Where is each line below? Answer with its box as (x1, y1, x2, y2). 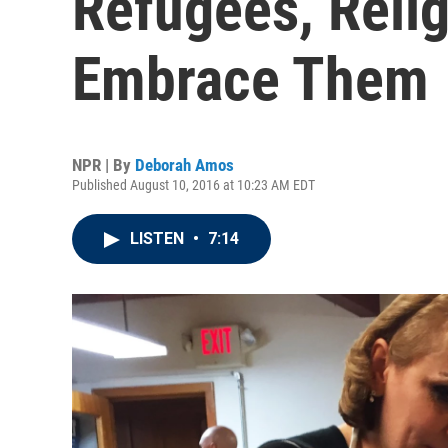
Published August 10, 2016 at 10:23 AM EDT (72, 177, 315, 193)
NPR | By (72, 155, 135, 175)
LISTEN (130, 229, 188, 248)
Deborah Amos (135, 155, 234, 175)
